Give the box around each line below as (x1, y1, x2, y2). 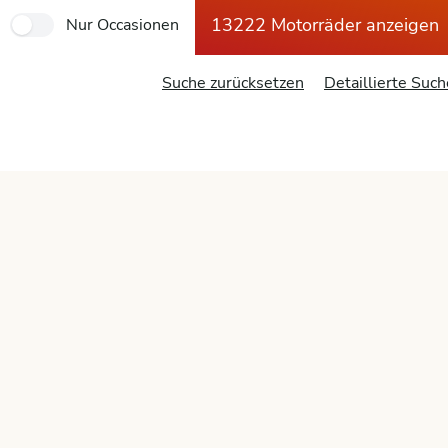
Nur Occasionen (66, 14, 179, 36)
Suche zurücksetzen (162, 72, 304, 94)
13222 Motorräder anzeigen (211, 13, 439, 37)
